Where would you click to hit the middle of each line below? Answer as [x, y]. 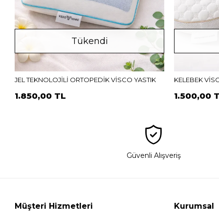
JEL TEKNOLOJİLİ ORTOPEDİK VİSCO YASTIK [86, 80]
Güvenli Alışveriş [153, 156]
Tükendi [89, 41]
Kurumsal [194, 206]
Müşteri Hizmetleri [54, 206]
